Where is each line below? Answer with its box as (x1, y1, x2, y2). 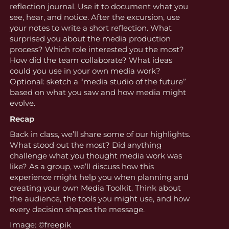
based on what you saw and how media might (9, 87, 186, 98)
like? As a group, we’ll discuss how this (9, 162, 154, 172)
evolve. (9, 98, 35, 108)
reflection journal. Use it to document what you (9, 2, 188, 12)
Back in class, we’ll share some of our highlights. (9, 129, 190, 140)
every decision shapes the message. (9, 204, 145, 215)
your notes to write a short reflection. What (9, 23, 172, 33)
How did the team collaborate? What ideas (9, 55, 172, 65)
